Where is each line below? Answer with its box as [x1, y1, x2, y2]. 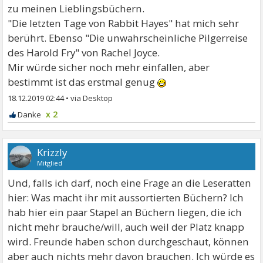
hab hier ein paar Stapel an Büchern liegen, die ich [8, 205, 242, 219]
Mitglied [37, 158, 63, 167]
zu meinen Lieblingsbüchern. [8, 1, 145, 15]
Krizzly [37, 145, 68, 159]
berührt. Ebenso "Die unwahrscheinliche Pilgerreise [8, 31, 248, 45]
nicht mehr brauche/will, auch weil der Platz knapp [8, 220, 245, 234]
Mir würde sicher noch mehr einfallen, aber [8, 60, 210, 74]
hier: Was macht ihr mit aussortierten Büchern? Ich [8, 190, 244, 204]
